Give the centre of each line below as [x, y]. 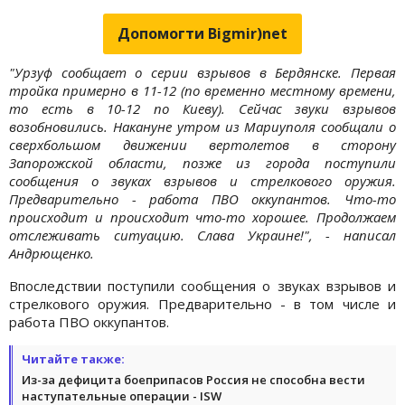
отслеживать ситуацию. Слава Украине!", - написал [202, 235]
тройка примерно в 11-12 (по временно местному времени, [202, 90]
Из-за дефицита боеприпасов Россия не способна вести [193, 379]
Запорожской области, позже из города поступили [202, 162]
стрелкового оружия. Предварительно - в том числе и [202, 303]
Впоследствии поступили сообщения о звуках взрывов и [202, 285]
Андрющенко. [53, 253]
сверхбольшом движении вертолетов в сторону [202, 144]
